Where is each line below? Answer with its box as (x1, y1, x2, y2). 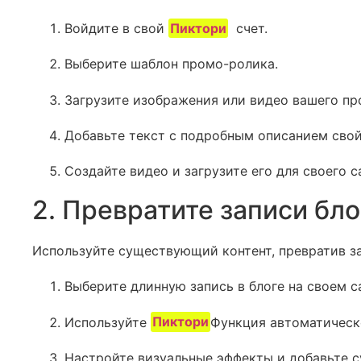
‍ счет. (228, 19, 268, 36)
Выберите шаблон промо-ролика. (64, 56, 278, 73)
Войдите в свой (64, 19, 168, 36)
